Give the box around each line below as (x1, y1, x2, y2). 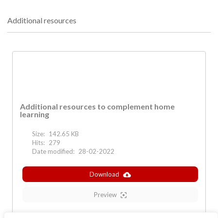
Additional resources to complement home (20, 102, 175, 111)
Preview (94, 191, 117, 199)
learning (20, 109, 49, 119)
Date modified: (32, 147, 74, 156)
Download (90, 170, 119, 179)
